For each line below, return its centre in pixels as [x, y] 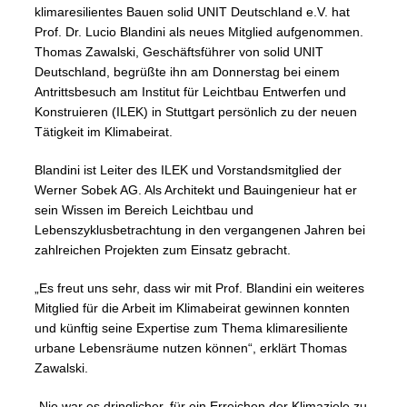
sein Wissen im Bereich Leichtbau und [144, 210]
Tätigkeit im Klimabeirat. [104, 132]
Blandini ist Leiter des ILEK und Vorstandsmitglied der [188, 170]
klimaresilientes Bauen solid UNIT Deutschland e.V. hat [192, 12]
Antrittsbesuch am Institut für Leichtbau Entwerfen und [190, 92]
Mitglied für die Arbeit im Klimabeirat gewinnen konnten [192, 308]
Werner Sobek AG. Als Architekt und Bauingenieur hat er [196, 190]
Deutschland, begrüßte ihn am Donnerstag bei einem [187, 72]
